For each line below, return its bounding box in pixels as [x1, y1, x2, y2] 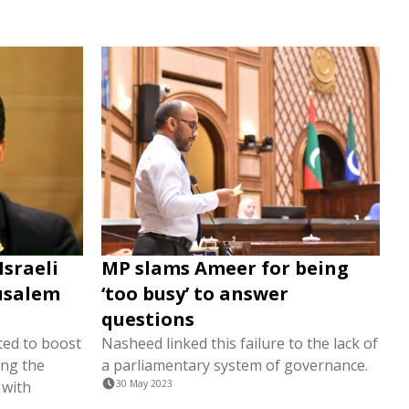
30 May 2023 [116, 377, 173, 390]
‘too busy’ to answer [101, 281, 288, 306]
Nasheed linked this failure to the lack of [101, 333, 378, 353]
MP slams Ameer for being [101, 256, 349, 280]
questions [101, 307, 194, 331]
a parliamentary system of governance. [101, 355, 368, 375]
